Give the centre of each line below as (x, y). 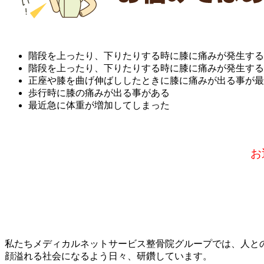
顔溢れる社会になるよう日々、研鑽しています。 (108, 256)
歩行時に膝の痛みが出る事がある (99, 93)
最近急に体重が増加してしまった (99, 105)
